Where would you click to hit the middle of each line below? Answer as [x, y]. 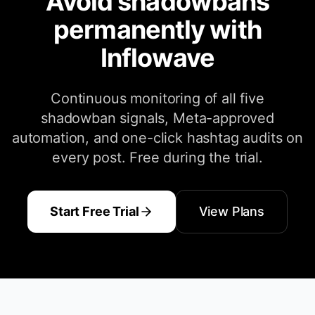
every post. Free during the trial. [157, 157]
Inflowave [157, 58]
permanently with [157, 30]
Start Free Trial [95, 211]
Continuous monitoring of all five [157, 98]
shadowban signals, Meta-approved [157, 118]
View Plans [231, 211]
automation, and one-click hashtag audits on [157, 138]
